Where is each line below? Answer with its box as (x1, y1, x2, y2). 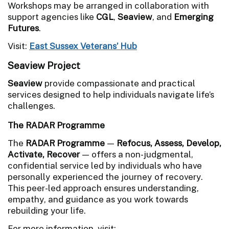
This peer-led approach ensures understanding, (8, 182, 199, 193)
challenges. (8, 100, 55, 111)
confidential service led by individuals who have (8, 160, 202, 171)
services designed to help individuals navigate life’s (8, 89, 214, 100)
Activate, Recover (8, 149, 82, 159)
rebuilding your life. (8, 205, 86, 216)
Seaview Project (8, 59, 80, 71)
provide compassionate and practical (44, 78, 195, 88)
